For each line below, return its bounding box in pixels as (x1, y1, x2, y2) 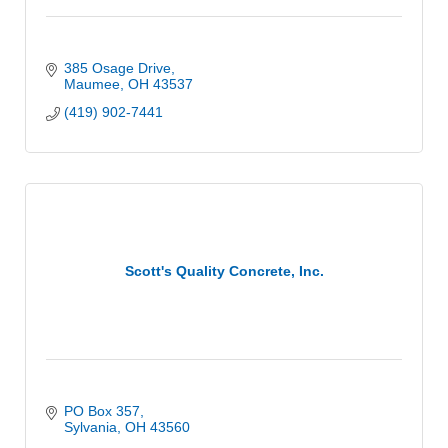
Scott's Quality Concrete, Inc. (124, 263, 324, 280)
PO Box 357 (63, 402, 140, 419)
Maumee (63, 75, 120, 92)
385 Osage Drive (63, 59, 171, 76)
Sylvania (63, 418, 117, 435)
